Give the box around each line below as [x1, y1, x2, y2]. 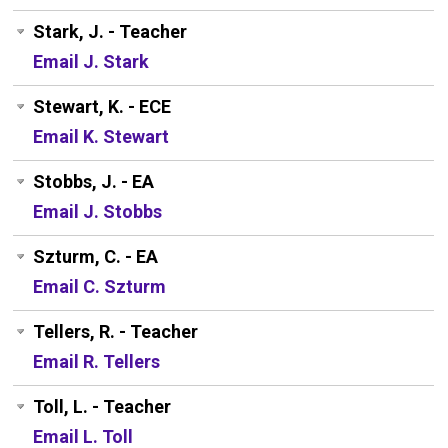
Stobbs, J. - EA [33, 171, 155, 193]
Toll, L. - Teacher [33, 396, 172, 418]
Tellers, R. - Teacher [33, 321, 199, 343]
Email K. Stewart [33, 126, 170, 148]
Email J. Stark [33, 51, 150, 73]
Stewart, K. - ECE [33, 96, 172, 118]
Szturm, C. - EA [33, 246, 159, 268]
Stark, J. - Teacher [33, 21, 188, 43]
